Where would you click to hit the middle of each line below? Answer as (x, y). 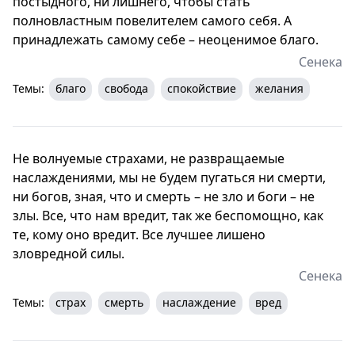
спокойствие (202, 88)
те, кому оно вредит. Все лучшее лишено (139, 234)
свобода (126, 88)
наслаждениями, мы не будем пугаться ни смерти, (169, 177)
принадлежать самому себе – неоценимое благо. (166, 39)
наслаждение (199, 302)
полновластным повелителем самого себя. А (152, 20)
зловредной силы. (69, 253)
